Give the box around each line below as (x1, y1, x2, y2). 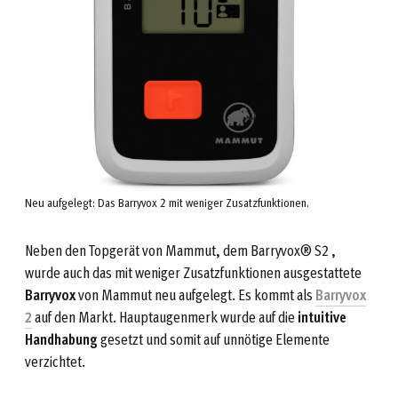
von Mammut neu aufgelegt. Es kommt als (76, 283, 313, 306)
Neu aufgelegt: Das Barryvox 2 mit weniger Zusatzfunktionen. (25, 192, 309, 211)
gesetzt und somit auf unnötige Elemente (98, 327, 330, 350)
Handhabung (25, 327, 98, 350)
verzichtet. (25, 349, 85, 372)
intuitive (298, 305, 346, 328)
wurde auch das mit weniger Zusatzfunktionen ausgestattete (25, 260, 362, 283)
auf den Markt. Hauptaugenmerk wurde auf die (32, 305, 298, 328)
